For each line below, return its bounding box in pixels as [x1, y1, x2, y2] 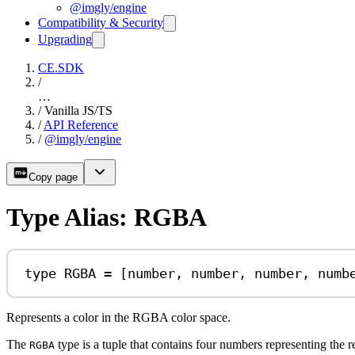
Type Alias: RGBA [6, 202, 207, 231]
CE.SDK [38, 61, 84, 75]
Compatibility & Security [38, 16, 163, 30]
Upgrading [38, 32, 92, 47]
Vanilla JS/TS [44, 104, 113, 118]
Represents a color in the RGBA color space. [6, 311, 231, 325]
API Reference [44, 118, 118, 132]
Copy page [29, 171, 78, 184]
